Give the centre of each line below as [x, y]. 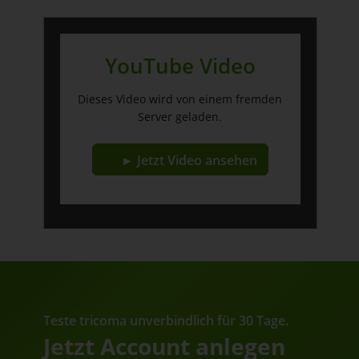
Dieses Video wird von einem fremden [180, 99]
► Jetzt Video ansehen [189, 161]
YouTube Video [180, 66]
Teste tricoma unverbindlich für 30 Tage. [165, 321]
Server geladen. [180, 117]
